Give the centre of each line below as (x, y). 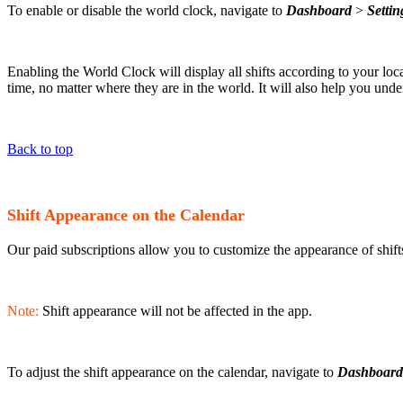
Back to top (40, 149)
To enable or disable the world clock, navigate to (147, 11)
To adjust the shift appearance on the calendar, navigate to (172, 372)
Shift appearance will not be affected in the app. (177, 310)
